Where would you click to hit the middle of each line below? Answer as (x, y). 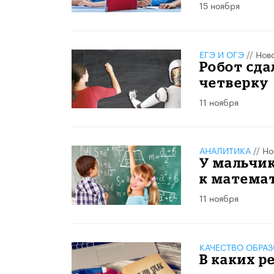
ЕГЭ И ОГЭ (221, 54)
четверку (234, 82)
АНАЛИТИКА (225, 150)
